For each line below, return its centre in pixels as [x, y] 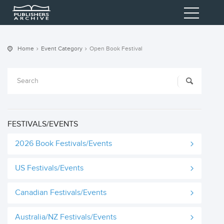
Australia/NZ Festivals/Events [66, 217]
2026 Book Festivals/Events [63, 144]
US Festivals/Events [49, 168]
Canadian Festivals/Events [61, 193]
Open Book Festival [116, 48]
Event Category [62, 48]
